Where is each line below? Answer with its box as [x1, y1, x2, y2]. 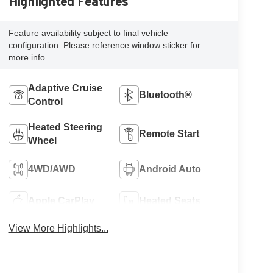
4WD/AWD [27, 164, 76, 175]
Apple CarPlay [27, 196, 94, 207]
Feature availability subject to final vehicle [8, 28, 168, 38]
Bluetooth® [139, 90, 193, 101]
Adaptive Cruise [27, 83, 102, 94]
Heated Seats [139, 196, 201, 207]
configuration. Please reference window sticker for [8, 40, 200, 51]
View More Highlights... [8, 223, 108, 234]
